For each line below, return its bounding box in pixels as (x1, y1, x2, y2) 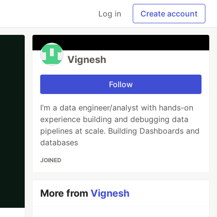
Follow (109, 79, 133, 89)
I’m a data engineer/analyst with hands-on (40, 103, 194, 112)
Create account (140, 9, 198, 18)
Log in (98, 9, 121, 18)
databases (40, 138, 78, 147)
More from (40, 187, 91, 199)
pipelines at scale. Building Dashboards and (40, 126, 200, 136)
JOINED (40, 156, 62, 164)
